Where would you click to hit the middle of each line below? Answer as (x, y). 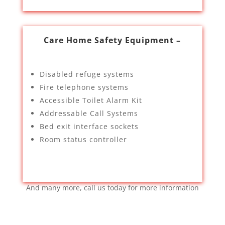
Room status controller (83, 139)
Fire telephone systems (84, 87)
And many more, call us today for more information (112, 188)
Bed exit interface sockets (89, 126)
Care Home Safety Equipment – (113, 40)
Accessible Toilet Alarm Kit (91, 100)
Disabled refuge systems (87, 74)
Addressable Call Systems (89, 113)
